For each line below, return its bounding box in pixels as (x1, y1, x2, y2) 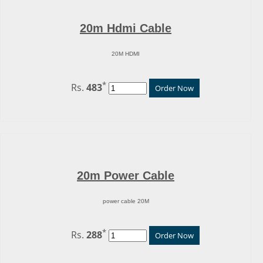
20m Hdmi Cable (80, 21, 171, 35)
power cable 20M (102, 198, 149, 205)
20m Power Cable (77, 168, 174, 182)
